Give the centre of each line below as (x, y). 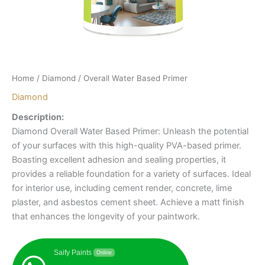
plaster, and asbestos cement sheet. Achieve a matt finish (128, 202)
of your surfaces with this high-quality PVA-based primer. (127, 145)
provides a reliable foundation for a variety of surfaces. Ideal (131, 174)
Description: (38, 117)
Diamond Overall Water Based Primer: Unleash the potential (130, 131)
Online (104, 253)
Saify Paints (73, 253)
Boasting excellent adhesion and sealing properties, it (119, 159)
